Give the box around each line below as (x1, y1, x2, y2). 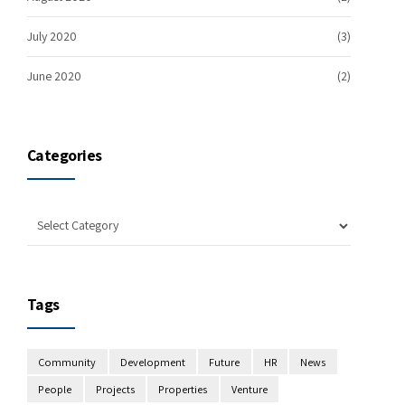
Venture (231, 381, 268, 398)
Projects (95, 381, 135, 398)
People (38, 381, 72, 398)
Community (38, 353, 97, 370)
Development (119, 353, 185, 370)
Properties (158, 381, 208, 398)
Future (209, 353, 240, 370)
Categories (27, 144, 102, 165)
